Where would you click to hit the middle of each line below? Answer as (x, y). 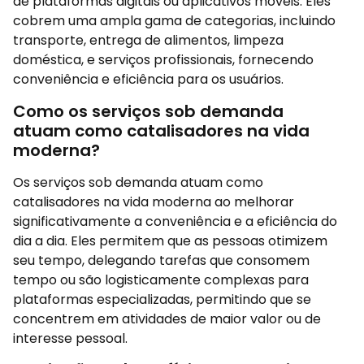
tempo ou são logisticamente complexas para (161, 279)
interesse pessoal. (70, 338)
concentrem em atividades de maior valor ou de (167, 318)
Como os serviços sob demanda (148, 111)
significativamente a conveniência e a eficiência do (175, 221)
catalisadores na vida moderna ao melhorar (154, 201)
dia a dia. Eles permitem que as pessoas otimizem (170, 240)
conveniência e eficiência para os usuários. (148, 80)
